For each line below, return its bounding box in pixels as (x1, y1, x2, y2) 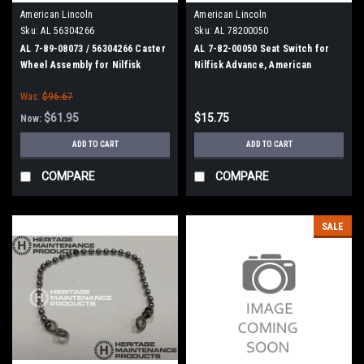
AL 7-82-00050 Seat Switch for (194, 42, 330, 54)
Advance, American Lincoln (20, 75, 141, 87)
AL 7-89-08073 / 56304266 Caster (20, 42, 166, 54)
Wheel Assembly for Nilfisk (20, 58, 141, 71)
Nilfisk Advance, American (194, 58, 312, 71)
